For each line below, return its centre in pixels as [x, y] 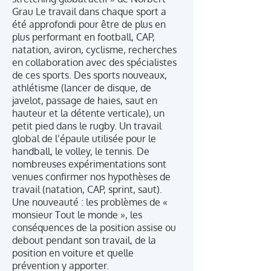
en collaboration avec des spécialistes [94, 62]
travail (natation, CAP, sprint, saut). [87, 189]
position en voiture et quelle [73, 253]
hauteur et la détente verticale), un [88, 113]
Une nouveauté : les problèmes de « [90, 202]
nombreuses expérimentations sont [89, 164]
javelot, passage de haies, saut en [85, 100]
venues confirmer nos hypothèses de [91, 177]
